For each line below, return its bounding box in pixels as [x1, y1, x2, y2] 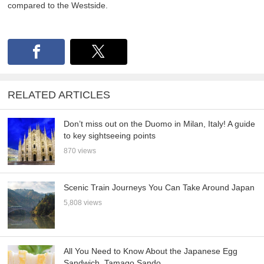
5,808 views [64, 198, 103, 207]
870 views [64, 146, 97, 155]
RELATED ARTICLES [8, 89, 111, 101]
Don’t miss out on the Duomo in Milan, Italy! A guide [64, 118, 256, 128]
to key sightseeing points [64, 130, 156, 140]
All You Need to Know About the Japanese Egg [64, 246, 238, 256]
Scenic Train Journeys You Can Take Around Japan [64, 182, 255, 192]
